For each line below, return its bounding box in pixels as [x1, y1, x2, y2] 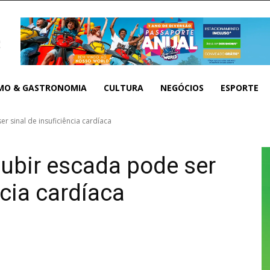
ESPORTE [221, 81, 259, 93]
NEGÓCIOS [160, 81, 204, 93]
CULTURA [104, 81, 143, 93]
